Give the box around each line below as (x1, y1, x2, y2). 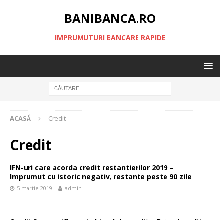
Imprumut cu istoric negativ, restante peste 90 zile (10, 172, 192, 181)
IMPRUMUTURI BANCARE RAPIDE (55, 33, 165, 42)
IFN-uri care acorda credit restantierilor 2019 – (10, 163, 173, 172)
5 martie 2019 (17, 184, 52, 192)
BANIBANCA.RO (64, 10, 156, 26)
